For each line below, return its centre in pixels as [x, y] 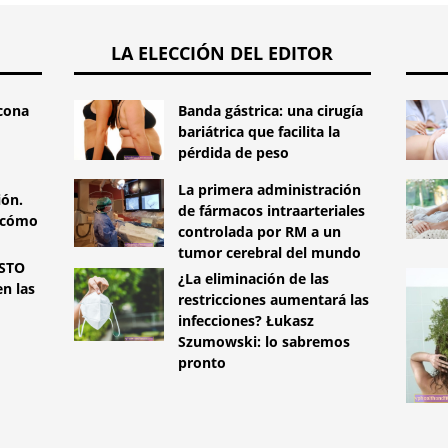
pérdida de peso [233, 153]
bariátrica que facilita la [258, 132]
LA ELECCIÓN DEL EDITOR [222, 53]
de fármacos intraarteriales [271, 211]
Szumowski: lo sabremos [263, 342]
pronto [201, 363]
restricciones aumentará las [273, 300]
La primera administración [269, 190]
